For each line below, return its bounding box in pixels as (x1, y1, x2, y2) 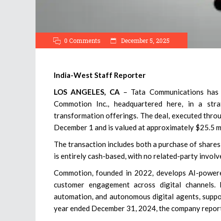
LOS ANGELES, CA (54, 87, 120, 96)
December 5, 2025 (119, 36, 170, 44)
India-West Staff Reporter (54, 70, 146, 79)
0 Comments (64, 36, 101, 44)
